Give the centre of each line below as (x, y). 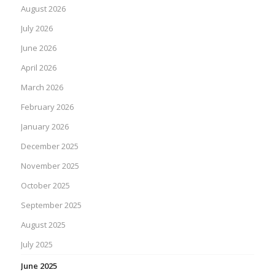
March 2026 (42, 87)
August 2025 (43, 224)
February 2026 (47, 107)
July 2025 (37, 244)
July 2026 (37, 28)
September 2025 (51, 205)
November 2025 (50, 165)
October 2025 (45, 185)
